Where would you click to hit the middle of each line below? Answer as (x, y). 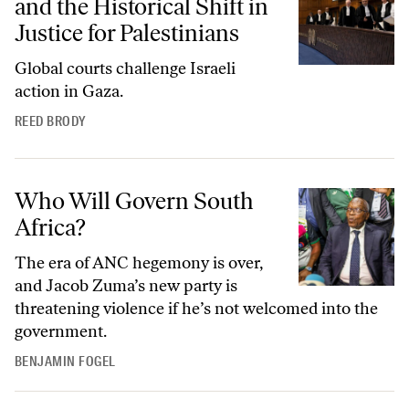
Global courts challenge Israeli (125, 68)
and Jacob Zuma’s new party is (126, 285)
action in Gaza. (69, 91)
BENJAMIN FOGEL (65, 361)
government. (61, 331)
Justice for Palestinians (127, 32)
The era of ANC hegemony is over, (138, 262)
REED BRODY (51, 121)
